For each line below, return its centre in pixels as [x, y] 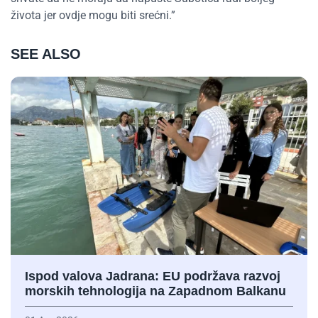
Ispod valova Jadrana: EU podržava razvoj [153, 276]
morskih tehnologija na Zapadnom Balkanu [155, 291]
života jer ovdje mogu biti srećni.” [93, 15]
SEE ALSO [46, 54]
